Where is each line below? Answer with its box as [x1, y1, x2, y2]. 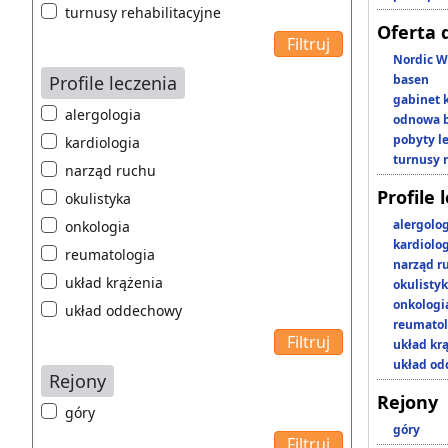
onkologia [65, 217, 130, 237]
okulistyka [65, 189, 131, 209]
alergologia [65, 105, 141, 125]
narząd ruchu [65, 161, 156, 181]
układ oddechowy [65, 301, 182, 321]
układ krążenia [65, 273, 163, 293]
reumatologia [65, 245, 155, 265]
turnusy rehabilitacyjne [65, 3, 221, 23]
